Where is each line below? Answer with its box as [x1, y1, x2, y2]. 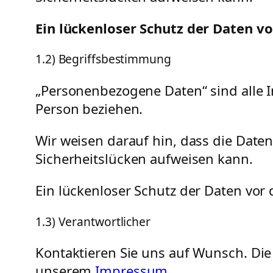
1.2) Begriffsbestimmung [35, 51, 171, 68]
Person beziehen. [35, 99, 143, 118]
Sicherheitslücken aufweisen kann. [35, 149, 253, 168]
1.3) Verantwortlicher [35, 213, 151, 230]
